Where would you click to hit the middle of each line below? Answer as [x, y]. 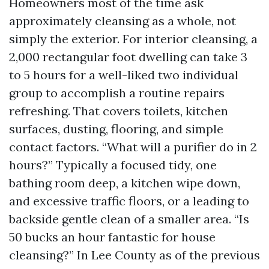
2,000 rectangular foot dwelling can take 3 [128, 57]
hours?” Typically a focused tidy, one [113, 165]
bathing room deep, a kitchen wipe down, [125, 183]
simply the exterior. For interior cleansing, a [133, 39]
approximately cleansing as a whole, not [122, 21]
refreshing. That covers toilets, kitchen [119, 111]
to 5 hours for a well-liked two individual [124, 75]
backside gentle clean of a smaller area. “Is [129, 219]
